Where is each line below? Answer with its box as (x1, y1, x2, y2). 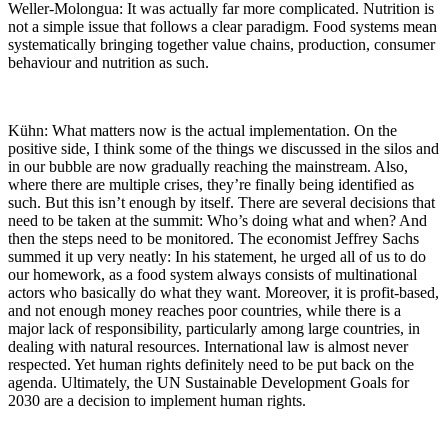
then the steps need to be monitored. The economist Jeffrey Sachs (8, 229, 419, 247)
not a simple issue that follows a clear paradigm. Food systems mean (8, 17, 437, 35)
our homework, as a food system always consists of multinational (8, 265, 417, 283)
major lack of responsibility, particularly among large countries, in (8, 319, 420, 337)
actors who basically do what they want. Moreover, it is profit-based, (8, 283, 439, 301)
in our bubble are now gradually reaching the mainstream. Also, (8, 157, 408, 175)
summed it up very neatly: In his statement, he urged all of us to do (8, 247, 426, 265)
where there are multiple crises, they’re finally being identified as (8, 175, 414, 193)
